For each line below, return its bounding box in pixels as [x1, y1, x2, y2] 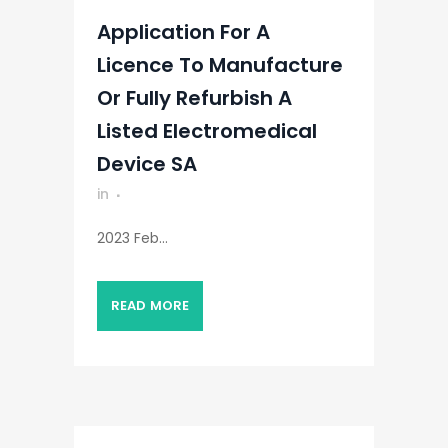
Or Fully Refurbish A [97, 84, 292, 112]
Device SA [97, 150, 197, 178]
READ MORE [111, 296, 189, 315]
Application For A [97, 18, 270, 46]
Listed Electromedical [97, 117, 317, 145]
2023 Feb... [97, 228, 168, 248]
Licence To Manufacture [97, 51, 343, 79]
